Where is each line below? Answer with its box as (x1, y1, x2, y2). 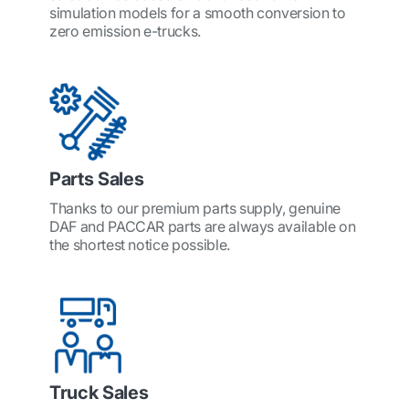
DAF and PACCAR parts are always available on (49, 217, 356, 236)
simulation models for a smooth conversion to (49, 4, 346, 22)
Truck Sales (49, 382, 149, 404)
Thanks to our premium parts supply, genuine (49, 199, 341, 217)
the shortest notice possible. (49, 236, 230, 254)
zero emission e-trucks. (49, 22, 201, 40)
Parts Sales (49, 168, 144, 190)
